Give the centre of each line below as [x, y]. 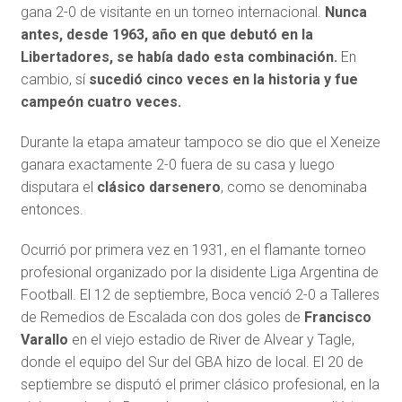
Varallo [44, 340]
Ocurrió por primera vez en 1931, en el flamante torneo [193, 250]
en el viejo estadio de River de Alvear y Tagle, [211, 340]
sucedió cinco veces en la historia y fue [223, 79]
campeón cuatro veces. [100, 102]
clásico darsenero [158, 187]
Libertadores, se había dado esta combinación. [180, 57]
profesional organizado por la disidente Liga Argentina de [199, 272]
